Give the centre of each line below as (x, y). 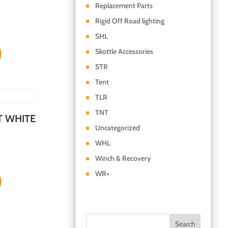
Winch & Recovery (123, 159)
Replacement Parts (124, 6)
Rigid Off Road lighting (130, 21)
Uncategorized (117, 128)
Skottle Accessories (124, 52)
